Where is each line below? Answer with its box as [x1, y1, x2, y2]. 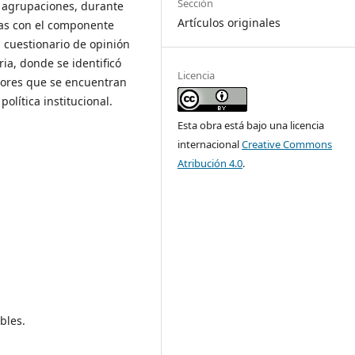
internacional [177, 137, 242, 152]
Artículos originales [177, 15, 281, 31]
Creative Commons [242, 137, 333, 152]
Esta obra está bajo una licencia [177, 118, 325, 133]
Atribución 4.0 [177, 156, 243, 171]
